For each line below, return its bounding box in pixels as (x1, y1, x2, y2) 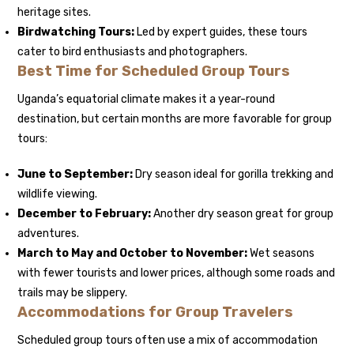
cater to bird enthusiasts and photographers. (17, 45, 248, 59)
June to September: (17, 168, 134, 182)
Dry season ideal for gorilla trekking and (133, 168, 334, 182)
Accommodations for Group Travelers (17, 303, 294, 322)
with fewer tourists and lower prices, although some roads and (17, 266, 336, 281)
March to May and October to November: (17, 247, 248, 261)
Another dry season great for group (151, 207, 334, 221)
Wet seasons (247, 247, 315, 261)
